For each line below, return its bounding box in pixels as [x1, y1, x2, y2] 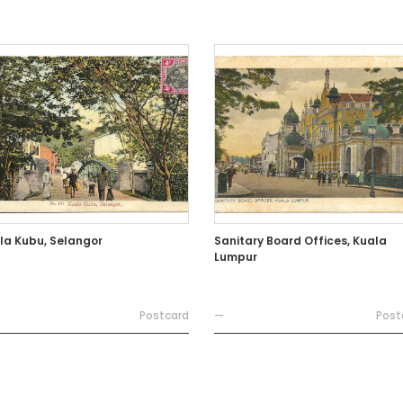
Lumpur [213, 249, 257, 264]
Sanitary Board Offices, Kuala [213, 233, 387, 248]
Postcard [139, 308, 190, 323]
